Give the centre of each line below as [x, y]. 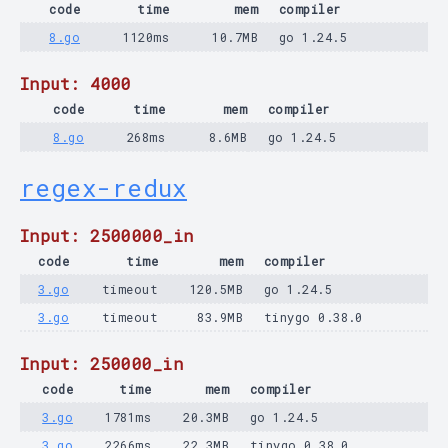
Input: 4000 [76, 83]
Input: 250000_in [102, 363]
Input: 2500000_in [107, 235]
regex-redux [103, 188]
